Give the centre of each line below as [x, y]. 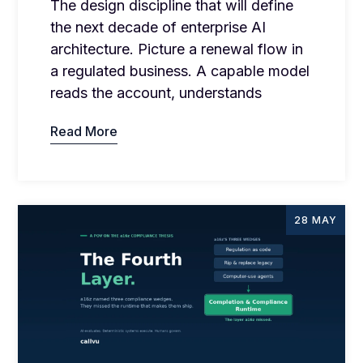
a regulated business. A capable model [180, 70]
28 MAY [315, 220]
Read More [84, 131]
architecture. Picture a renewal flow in [177, 49]
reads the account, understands [156, 92]
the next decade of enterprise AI [158, 27]
